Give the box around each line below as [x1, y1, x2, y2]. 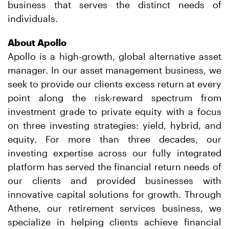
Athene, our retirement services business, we [8, 202, 221, 214]
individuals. [8, 13, 58, 24]
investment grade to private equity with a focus [8, 106, 221, 117]
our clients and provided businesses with [8, 175, 221, 186]
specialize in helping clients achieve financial [8, 216, 221, 227]
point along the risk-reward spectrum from [8, 92, 221, 103]
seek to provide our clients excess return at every [8, 78, 221, 89]
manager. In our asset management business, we [8, 64, 221, 76]
